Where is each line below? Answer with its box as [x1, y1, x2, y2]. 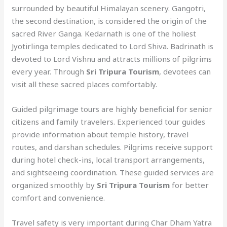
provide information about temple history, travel [12, 129, 189, 139]
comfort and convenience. [12, 192, 105, 203]
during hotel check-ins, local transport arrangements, [12, 154, 205, 165]
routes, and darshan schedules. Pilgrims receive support [12, 141, 213, 152]
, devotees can [159, 66, 211, 77]
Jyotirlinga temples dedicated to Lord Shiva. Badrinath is [12, 41, 214, 51]
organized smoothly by [12, 179, 97, 190]
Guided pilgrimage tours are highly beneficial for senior [12, 103, 213, 114]
